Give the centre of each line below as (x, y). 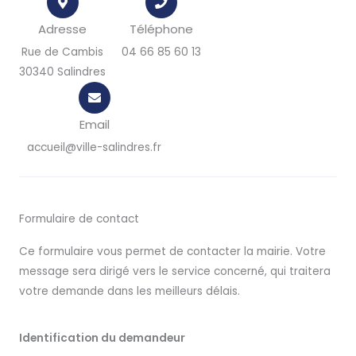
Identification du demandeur (102, 338)
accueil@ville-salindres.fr (94, 147)
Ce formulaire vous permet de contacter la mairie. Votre (172, 252)
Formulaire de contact (79, 219)
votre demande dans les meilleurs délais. (130, 291)
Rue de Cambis (62, 52)
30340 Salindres (62, 72)
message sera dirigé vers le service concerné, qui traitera (175, 271)
